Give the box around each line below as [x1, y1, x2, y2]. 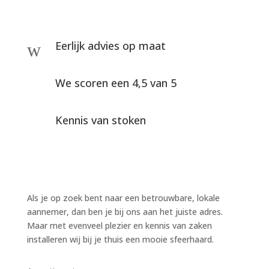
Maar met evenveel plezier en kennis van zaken [26, 219, 212, 231]
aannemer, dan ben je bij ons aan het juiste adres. [26, 205, 223, 217]
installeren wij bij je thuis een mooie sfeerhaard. [26, 233, 214, 245]
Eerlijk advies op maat [55, 38, 166, 53]
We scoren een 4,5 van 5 [55, 75, 177, 90]
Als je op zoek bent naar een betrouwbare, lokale [26, 192, 220, 204]
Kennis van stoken [55, 112, 146, 127]
